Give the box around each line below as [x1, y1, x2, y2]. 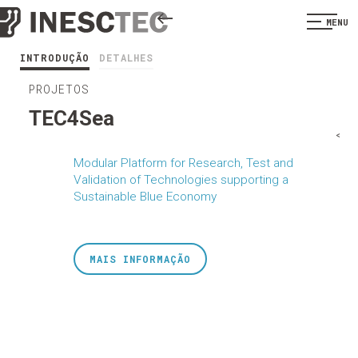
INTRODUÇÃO [20, 51, 89, 64]
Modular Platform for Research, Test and [73, 156, 293, 170]
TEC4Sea [28, 106, 114, 130]
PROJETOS [28, 82, 89, 97]
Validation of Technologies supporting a [73, 173, 288, 187]
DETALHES [99, 51, 153, 64]
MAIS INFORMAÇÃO [89, 253, 191, 265]
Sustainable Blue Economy [73, 189, 217, 204]
